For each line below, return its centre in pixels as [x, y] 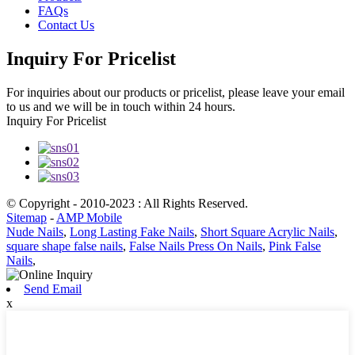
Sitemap [27, 217]
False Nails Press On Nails [196, 246]
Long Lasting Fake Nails [132, 231]
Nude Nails [35, 231]
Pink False [295, 246]
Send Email [53, 288]
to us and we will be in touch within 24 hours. [121, 106]
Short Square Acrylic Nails [267, 231]
